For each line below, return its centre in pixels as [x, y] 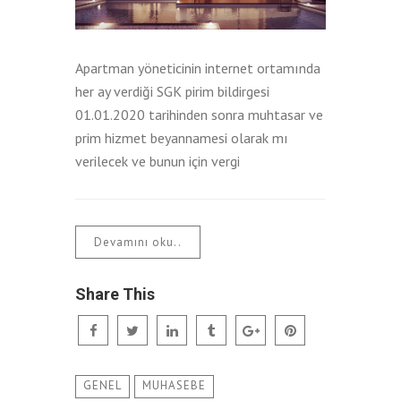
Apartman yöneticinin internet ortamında [198, 68]
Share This [115, 294]
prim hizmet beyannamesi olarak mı [182, 137]
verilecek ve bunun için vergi [158, 161]
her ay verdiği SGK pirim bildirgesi [172, 91]
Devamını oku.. [138, 242]
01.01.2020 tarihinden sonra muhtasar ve [199, 114]
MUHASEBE [174, 385]
